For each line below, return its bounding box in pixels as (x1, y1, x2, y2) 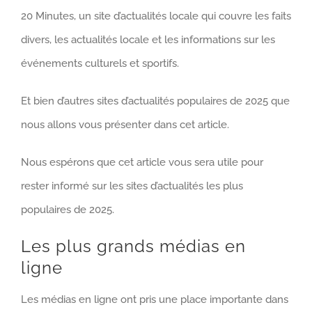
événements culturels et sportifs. (21, 57, 179, 70)
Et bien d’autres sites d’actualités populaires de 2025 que (21, 95, 290, 108)
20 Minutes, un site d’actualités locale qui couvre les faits (21, 10, 291, 23)
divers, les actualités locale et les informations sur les (21, 33, 275, 47)
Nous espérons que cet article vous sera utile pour (21, 156, 263, 169)
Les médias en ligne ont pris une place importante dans (21, 292, 288, 306)
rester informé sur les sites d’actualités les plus (21, 180, 243, 193)
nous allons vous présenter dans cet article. (21, 118, 229, 132)
